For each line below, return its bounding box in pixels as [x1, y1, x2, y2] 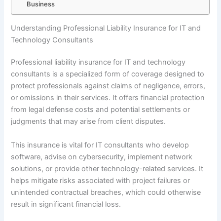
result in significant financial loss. [11, 199, 121, 209]
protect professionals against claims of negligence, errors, [11, 81, 206, 91]
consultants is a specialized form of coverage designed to [11, 70, 205, 79]
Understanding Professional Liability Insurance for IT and [11, 23, 201, 33]
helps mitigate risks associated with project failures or [11, 176, 190, 185]
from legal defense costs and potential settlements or [11, 105, 190, 114]
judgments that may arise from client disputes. [11, 117, 166, 126]
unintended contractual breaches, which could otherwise [11, 187, 201, 197]
